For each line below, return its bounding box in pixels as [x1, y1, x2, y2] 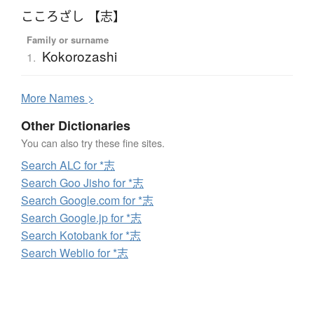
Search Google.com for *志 [21, 192, 153, 209]
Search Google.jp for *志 [21, 210, 142, 226]
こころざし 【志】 [21, 8, 125, 25]
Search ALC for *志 [21, 157, 115, 174]
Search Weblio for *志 [21, 245, 128, 261]
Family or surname [26, 33, 109, 47]
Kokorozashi [41, 46, 117, 66]
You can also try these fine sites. [21, 135, 165, 151]
